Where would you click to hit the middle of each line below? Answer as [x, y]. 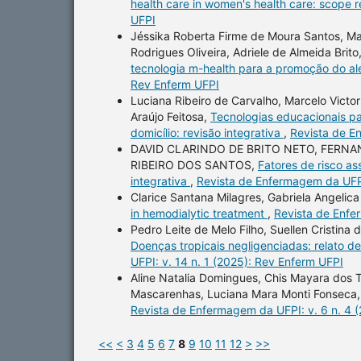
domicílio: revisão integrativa [207, 132]
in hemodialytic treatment [199, 213]
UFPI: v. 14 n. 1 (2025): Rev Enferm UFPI [237, 261]
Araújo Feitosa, [170, 116]
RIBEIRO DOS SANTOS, [194, 164]
